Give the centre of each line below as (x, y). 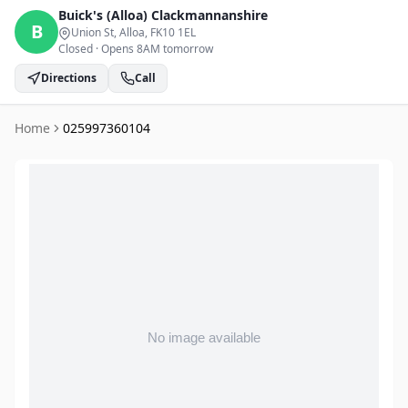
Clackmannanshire (209, 15)
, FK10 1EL (170, 32)
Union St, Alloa (108, 32)
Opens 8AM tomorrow (157, 49)
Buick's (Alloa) (105, 15)
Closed (76, 49)
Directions (69, 78)
